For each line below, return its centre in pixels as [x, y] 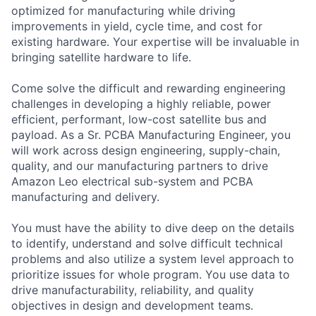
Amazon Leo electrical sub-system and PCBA [132, 181]
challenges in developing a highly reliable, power [141, 103]
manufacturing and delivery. [85, 196]
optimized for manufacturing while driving [123, 10]
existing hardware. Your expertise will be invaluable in [155, 41]
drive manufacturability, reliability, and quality [133, 290]
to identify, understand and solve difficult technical [147, 243]
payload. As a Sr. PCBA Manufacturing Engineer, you [151, 134]
